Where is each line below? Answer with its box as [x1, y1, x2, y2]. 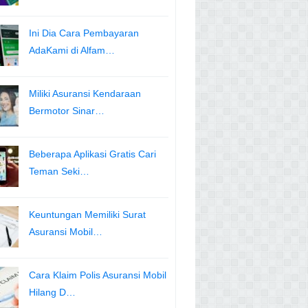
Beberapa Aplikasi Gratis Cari [29, 148, 156, 160]
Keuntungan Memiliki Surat [29, 209, 146, 221]
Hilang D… [29, 287, 76, 298]
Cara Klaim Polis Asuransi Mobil [29, 269, 166, 281]
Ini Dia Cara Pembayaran [29, 27, 139, 39]
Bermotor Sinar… [29, 105, 104, 117]
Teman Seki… [29, 166, 89, 177]
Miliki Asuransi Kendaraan [29, 88, 141, 100]
